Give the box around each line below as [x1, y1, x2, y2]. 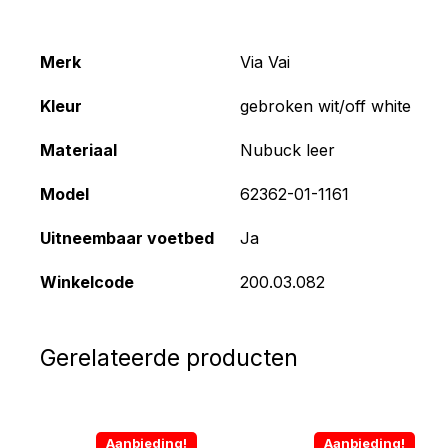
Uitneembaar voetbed [40, 227, 214, 248]
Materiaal [40, 139, 117, 160]
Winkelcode [40, 271, 134, 292]
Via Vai [240, 51, 290, 72]
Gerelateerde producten [40, 343, 298, 372]
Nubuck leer [240, 139, 335, 160]
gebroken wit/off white [240, 95, 411, 116]
